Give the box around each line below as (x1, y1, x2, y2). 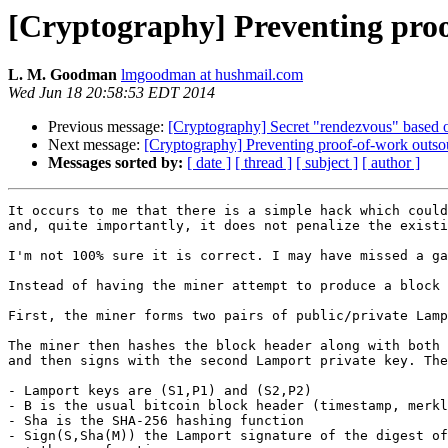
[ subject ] (296, 154, 358, 172)
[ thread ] (235, 154, 292, 172)
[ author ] (362, 154, 420, 172)
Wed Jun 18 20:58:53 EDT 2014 (8, 84, 215, 102)
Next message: (48, 136, 144, 154)
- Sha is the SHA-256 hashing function (8, 413, 304, 429)
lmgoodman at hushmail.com (121, 66, 303, 84)
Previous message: (48, 118, 168, 136)
